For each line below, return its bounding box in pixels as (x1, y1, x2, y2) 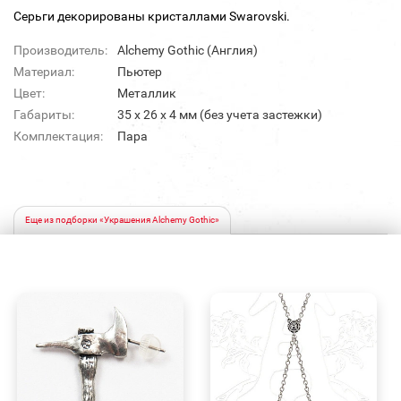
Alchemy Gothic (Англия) (117, 43, 258, 58)
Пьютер (117, 64, 162, 80)
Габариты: (13, 107, 74, 123)
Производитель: (13, 43, 107, 58)
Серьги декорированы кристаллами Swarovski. (13, 9, 290, 24)
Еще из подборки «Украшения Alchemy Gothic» (25, 215, 219, 226)
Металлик (117, 86, 176, 101)
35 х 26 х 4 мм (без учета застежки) (117, 107, 322, 123)
